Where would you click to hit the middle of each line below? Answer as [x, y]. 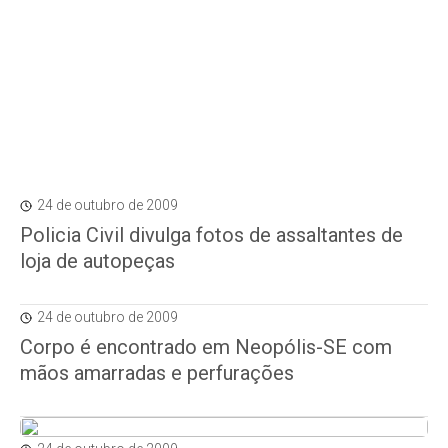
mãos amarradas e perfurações [157, 373]
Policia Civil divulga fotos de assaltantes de [211, 235]
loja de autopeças [97, 261]
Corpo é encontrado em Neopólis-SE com [206, 347]
